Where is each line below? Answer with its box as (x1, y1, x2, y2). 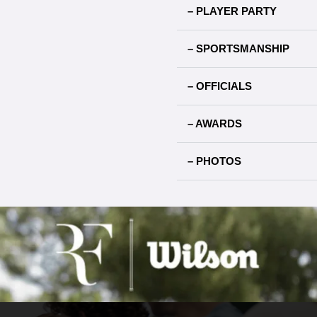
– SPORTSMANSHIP (188, 42, 289, 54)
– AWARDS (188, 117, 242, 129)
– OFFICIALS (188, 80, 252, 92)
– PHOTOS (188, 155, 241, 167)
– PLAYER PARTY (188, 5, 277, 17)
